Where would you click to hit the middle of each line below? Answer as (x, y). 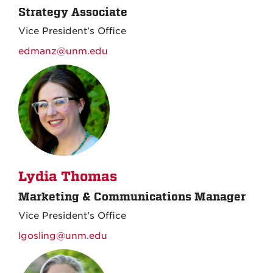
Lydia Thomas (68, 177)
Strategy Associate (73, 12)
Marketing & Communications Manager (132, 197)
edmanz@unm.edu (63, 51)
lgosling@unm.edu (63, 236)
